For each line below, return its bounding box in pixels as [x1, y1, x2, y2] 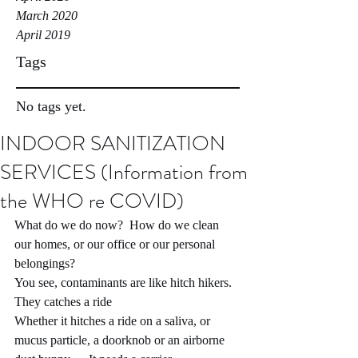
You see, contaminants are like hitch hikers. [14, 276, 238, 289]
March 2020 [16, 9, 78, 22]
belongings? [14, 257, 75, 270]
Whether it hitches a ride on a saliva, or [14, 314, 213, 328]
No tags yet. [16, 98, 86, 114]
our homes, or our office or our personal [14, 237, 218, 251]
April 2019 [16, 28, 70, 42]
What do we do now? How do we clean [14, 218, 222, 232]
